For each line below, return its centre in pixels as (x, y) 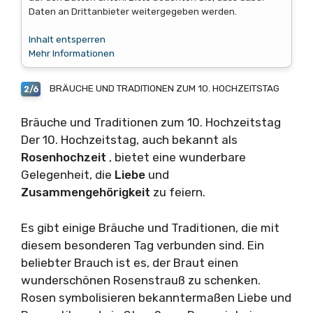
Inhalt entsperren (67, 39)
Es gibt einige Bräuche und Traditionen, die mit (150, 227)
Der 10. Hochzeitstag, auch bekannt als (129, 140)
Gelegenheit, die (68, 175)
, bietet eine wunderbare (177, 158)
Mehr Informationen (72, 53)
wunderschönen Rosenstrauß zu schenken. (141, 280)
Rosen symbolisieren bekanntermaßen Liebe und (156, 297)
